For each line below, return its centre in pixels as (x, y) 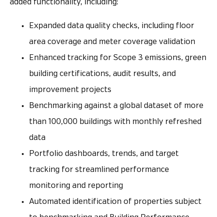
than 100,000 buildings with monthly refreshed (115, 122)
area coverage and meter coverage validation (112, 42)
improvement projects (70, 90)
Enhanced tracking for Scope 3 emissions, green (118, 58)
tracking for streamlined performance (99, 170)
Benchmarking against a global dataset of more (116, 106)
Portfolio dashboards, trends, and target (104, 154)
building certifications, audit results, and (102, 74)
